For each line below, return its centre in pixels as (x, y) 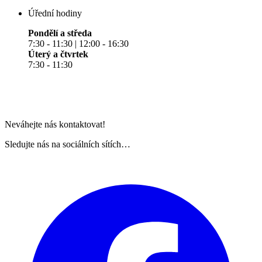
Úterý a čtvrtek (58, 54)
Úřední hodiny (55, 13)
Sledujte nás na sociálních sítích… (68, 144)
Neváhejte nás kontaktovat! (55, 125)
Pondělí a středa (60, 33)
